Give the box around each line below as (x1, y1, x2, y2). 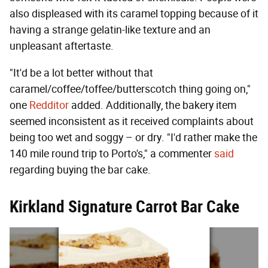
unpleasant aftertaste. (10, 39, 116, 53)
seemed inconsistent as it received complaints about (10, 114, 254, 128)
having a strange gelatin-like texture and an (10, 23, 211, 36)
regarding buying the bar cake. (10, 163, 151, 176)
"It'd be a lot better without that (10, 66, 153, 80)
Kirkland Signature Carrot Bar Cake (10, 196, 239, 217)
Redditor (29, 98, 69, 112)
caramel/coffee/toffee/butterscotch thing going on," (10, 82, 251, 96)
